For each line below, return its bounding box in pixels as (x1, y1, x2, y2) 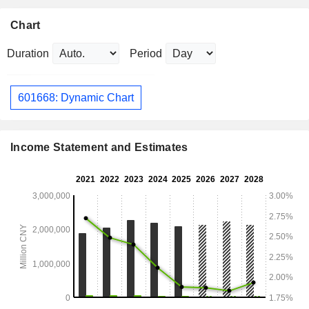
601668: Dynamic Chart (18, 91, 134, 103)
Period (130, 48, 162, 60)
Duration (7, 48, 49, 60)
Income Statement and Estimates (10, 141, 188, 154)
